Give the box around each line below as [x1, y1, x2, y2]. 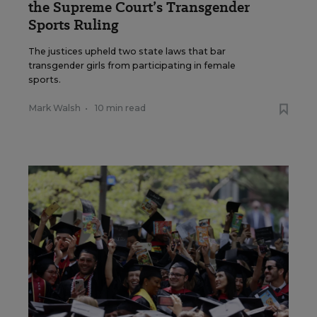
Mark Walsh [28, 103, 81, 114]
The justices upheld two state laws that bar [28, 46, 226, 57]
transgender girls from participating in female [28, 60, 236, 71]
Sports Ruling [28, 15, 119, 35]
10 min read [95, 103, 146, 114]
